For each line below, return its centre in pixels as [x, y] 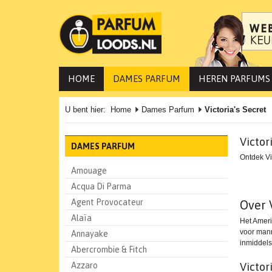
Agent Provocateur [107, 202]
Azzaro [84, 265]
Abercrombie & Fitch [109, 250]
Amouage [89, 171]
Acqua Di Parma [101, 186]
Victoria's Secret [235, 110]
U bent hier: [85, 110]
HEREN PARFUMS [234, 79]
